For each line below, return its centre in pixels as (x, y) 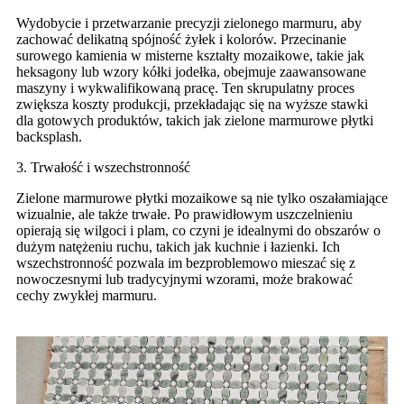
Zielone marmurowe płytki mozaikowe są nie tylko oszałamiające (202, 198)
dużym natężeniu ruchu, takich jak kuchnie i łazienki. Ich (178, 247)
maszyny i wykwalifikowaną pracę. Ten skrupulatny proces (185, 88)
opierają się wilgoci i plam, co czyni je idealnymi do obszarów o (198, 231)
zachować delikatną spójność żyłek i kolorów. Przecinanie (181, 40)
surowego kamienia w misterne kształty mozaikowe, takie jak (190, 56)
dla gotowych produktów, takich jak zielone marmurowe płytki (195, 121)
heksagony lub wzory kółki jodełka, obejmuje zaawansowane (191, 72)
